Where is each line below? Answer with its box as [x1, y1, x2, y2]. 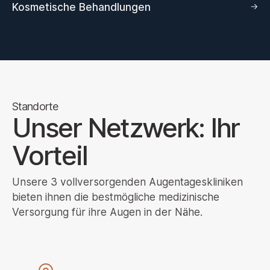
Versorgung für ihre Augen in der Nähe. [12, 206, 202, 219]
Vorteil [12, 139, 87, 172]
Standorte [12, 99, 58, 113]
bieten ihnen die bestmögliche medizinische [12, 190, 219, 204]
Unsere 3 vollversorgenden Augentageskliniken [12, 175, 243, 189]
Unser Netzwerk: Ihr [12, 111, 240, 144]
